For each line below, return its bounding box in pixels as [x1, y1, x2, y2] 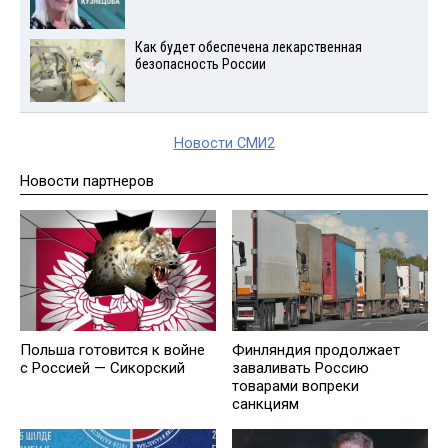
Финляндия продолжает [232, 341, 400, 360]
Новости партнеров [20, 172, 154, 190]
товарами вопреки [232, 377, 359, 396]
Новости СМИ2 [173, 135, 275, 152]
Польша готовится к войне [20, 340, 205, 359]
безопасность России [134, 56, 266, 74]
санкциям [232, 395, 299, 414]
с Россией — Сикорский [20, 358, 185, 377]
